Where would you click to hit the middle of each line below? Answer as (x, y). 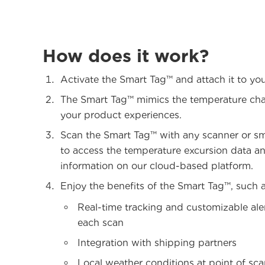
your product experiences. (121, 115)
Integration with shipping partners (157, 243)
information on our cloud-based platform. (157, 166)
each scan (101, 222)
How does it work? (126, 55)
